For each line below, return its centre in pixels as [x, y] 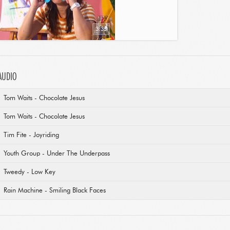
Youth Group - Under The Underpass [57, 154]
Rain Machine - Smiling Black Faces [55, 191]
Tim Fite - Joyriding [31, 135]
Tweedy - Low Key [30, 172]
